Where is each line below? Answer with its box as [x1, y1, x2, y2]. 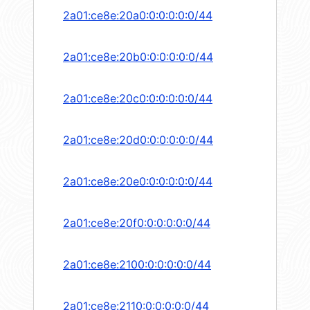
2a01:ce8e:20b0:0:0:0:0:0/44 [63, 50, 213, 64]
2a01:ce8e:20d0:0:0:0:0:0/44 [63, 133, 213, 147]
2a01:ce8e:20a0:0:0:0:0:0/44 [63, 8, 212, 23]
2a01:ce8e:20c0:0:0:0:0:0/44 [63, 91, 212, 106]
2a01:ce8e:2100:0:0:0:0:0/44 [63, 257, 211, 272]
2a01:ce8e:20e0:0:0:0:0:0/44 [63, 174, 212, 189]
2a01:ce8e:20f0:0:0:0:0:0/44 [63, 216, 210, 230]
